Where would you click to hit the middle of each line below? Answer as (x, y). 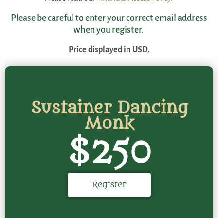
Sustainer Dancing (109, 108)
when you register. (109, 30)
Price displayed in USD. (109, 50)
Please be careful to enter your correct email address (109, 18)
